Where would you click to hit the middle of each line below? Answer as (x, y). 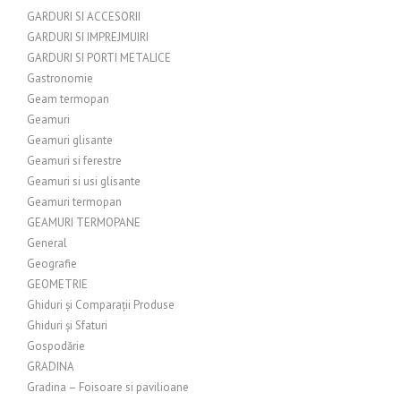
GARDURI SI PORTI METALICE (99, 58)
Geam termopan (68, 99)
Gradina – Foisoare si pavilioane (108, 387)
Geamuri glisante (70, 140)
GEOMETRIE (57, 284)
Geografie (52, 264)
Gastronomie (60, 78)
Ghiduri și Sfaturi (67, 325)
